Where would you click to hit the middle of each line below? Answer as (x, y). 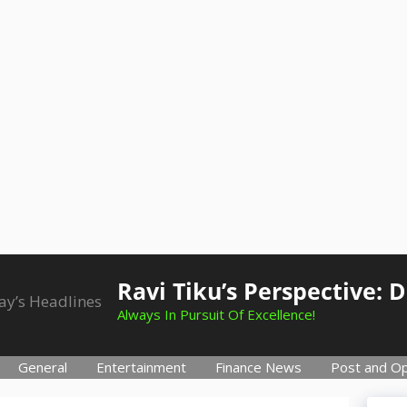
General (43, 367)
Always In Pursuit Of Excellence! (216, 314)
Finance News (258, 367)
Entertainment (141, 367)
